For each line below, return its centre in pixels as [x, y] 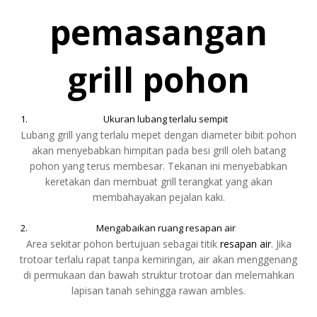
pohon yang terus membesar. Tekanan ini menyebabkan [158, 166]
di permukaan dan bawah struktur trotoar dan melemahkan [158, 275]
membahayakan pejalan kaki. [158, 197]
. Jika [281, 244]
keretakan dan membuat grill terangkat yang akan [158, 182]
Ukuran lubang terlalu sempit [166, 119]
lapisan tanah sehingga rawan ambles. [158, 291]
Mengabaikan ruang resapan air [166, 228]
